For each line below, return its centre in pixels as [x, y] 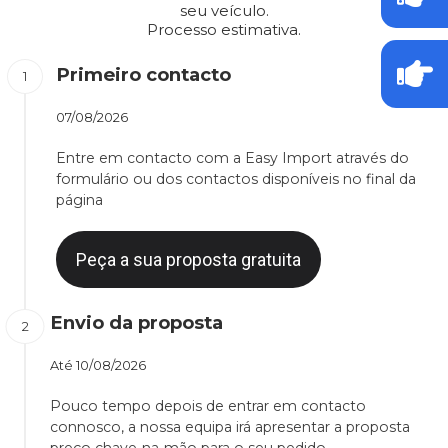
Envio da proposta [136, 323]
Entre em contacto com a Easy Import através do [232, 158]
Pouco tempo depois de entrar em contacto [208, 406]
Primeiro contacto [143, 75]
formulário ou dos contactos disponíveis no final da [236, 179]
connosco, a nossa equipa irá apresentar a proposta [230, 427]
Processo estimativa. [224, 30]
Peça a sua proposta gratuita [188, 260]
